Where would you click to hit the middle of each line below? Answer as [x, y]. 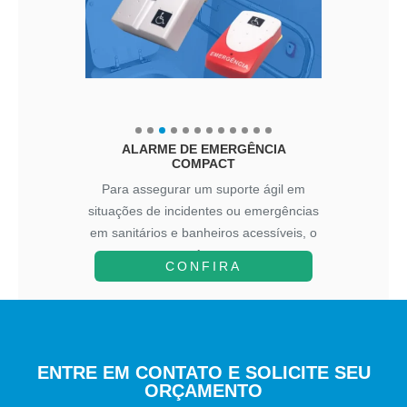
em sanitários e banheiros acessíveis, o [203, 233]
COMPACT [203, 164]
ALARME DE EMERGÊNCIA [203, 149]
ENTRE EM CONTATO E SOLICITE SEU [203, 372]
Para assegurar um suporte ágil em [203, 189]
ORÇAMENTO [203, 391]
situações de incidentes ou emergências [203, 211]
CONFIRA [203, 266]
